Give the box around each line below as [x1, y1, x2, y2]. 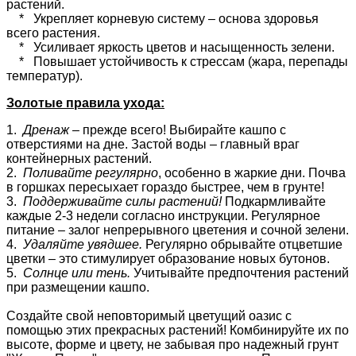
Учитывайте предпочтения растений [133, 265, 349, 280]
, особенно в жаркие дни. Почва [158, 165, 346, 180]
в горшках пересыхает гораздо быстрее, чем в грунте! [6, 180, 324, 194]
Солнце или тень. [23, 265, 133, 280]
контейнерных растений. [6, 151, 152, 165]
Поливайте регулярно [23, 165, 158, 180]
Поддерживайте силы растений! [23, 194, 222, 208]
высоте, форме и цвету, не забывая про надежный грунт [6, 337, 339, 351]
